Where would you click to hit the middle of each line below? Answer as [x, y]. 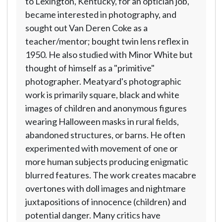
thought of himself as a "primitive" [90, 68]
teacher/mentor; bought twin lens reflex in [107, 41]
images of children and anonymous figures [106, 108]
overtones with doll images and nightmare [105, 188]
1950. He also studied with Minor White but [109, 55]
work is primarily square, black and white [102, 95]
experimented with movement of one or [101, 148]
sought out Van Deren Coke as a [86, 28]
